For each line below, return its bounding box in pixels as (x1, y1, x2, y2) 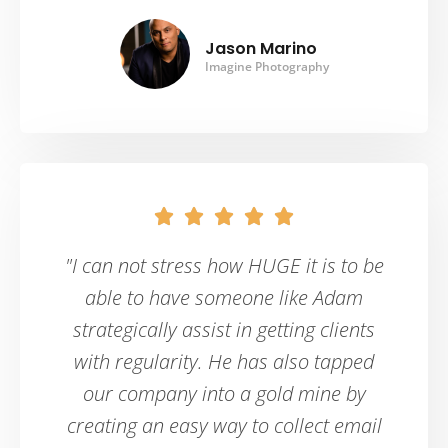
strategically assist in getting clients (73, 316, 375, 344)
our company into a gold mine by (82, 380, 366, 408)
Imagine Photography (204, 58, 329, 76)
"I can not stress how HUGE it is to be (64, 252, 384, 280)
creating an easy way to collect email (66, 412, 382, 440)
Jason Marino (204, 37, 317, 61)
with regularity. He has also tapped (74, 348, 374, 376)
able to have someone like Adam (85, 284, 363, 312)
